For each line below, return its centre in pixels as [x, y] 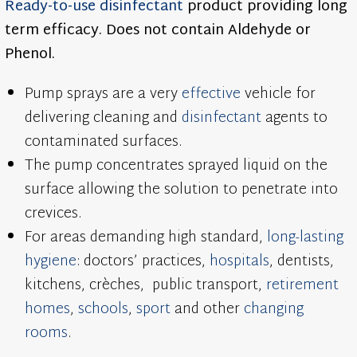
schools [104, 310]
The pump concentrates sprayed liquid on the [177, 167]
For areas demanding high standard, [146, 238]
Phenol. [30, 55]
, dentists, [302, 262]
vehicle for [279, 95]
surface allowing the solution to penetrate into [182, 190]
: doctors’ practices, [143, 262]
